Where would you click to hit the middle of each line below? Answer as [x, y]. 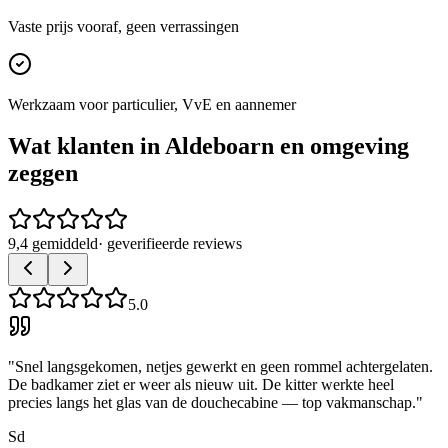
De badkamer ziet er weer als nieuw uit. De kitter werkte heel [201, 385]
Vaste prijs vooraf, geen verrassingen [123, 26]
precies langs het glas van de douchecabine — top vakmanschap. [212, 403]
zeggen [43, 173]
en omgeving [341, 146]
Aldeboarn [219, 146]
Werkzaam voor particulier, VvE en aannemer [152, 104]
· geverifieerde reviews [170, 244]
